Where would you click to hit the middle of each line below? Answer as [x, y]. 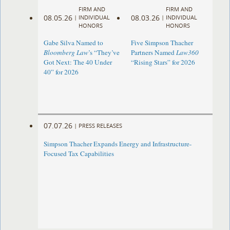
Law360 [187, 53]
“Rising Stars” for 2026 [163, 62]
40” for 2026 [61, 72]
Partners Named [153, 53]
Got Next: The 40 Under [78, 62]
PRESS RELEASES [101, 125]
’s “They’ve [104, 53]
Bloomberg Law [66, 53]
